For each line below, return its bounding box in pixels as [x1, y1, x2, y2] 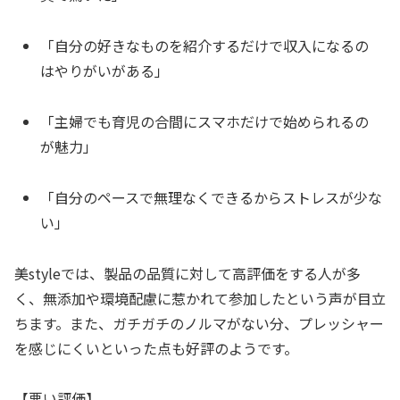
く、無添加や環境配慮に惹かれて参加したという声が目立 [14, 287, 386, 309]
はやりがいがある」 [40, 60, 170, 82]
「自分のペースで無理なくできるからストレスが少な [40, 186, 383, 208]
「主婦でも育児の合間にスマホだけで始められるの [40, 111, 370, 132]
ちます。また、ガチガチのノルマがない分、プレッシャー [14, 312, 384, 334]
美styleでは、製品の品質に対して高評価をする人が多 [14, 262, 361, 284]
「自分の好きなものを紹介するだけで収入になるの [40, 35, 370, 57]
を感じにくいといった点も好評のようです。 [14, 337, 298, 359]
